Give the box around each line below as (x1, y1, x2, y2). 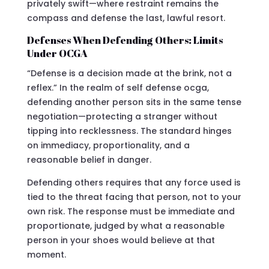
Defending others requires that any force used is (26, 176, 241, 189)
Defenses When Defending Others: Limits (26, 32, 223, 47)
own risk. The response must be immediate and (26, 205, 235, 217)
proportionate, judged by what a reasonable (26, 219, 225, 232)
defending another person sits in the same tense (26, 95, 241, 108)
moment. (26, 248, 66, 261)
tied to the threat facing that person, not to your (26, 190, 241, 203)
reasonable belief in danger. (26, 153, 151, 166)
